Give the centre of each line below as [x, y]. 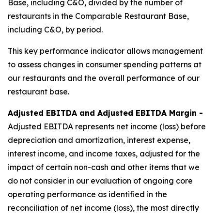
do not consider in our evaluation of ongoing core [100, 181]
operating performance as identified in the [87, 194]
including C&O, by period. [55, 30]
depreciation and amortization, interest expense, [99, 140]
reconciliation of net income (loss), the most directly [103, 208]
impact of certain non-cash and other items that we [104, 167]
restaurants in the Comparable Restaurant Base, [98, 16]
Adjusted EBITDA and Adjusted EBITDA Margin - [105, 113]
